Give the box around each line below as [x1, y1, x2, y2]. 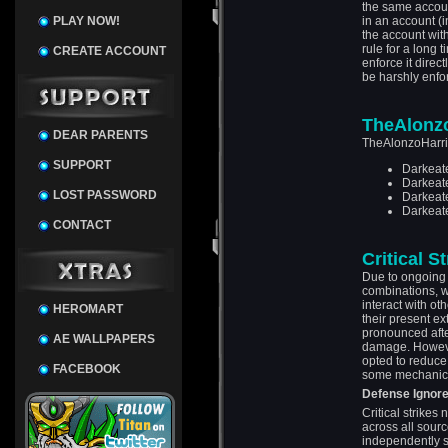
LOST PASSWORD [53, 188, 157, 202]
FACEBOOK [53, 362, 121, 376]
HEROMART [53, 302, 123, 316]
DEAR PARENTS [53, 128, 148, 142]
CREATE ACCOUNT [53, 44, 166, 58]
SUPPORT [53, 158, 111, 172]
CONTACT [53, 218, 111, 232]
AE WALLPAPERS [53, 332, 155, 346]
